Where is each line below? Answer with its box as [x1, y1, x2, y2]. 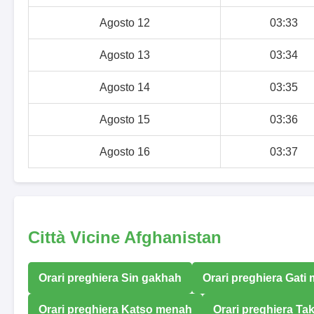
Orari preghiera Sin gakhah [39, 271, 182, 284]
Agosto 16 [99, 146, 150, 158]
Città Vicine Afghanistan [28, 227, 221, 247]
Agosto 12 [99, 17, 150, 29]
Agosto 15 [99, 114, 150, 126]
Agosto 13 [99, 49, 150, 62]
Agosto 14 [99, 81, 150, 94]
